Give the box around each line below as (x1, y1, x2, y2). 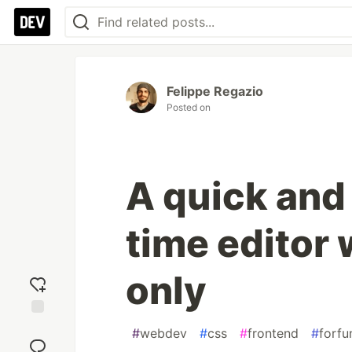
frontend (247, 325, 299, 341)
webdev (140, 325, 187, 341)
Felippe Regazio (167, 83, 263, 99)
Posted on (167, 101, 211, 113)
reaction (16, 333, 59, 347)
